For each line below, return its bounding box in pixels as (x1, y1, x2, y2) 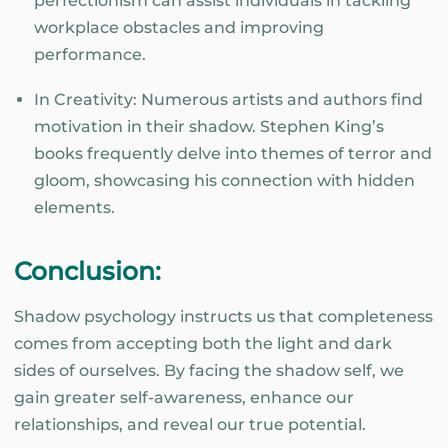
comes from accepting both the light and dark (14, 333, 392, 353)
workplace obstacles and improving (34, 18, 324, 38)
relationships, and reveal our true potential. (14, 414, 366, 434)
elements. (34, 197, 115, 217)
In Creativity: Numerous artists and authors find (34, 89, 423, 109)
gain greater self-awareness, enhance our (14, 387, 354, 407)
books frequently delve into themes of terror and (34, 143, 432, 163)
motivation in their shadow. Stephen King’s (34, 116, 384, 136)
